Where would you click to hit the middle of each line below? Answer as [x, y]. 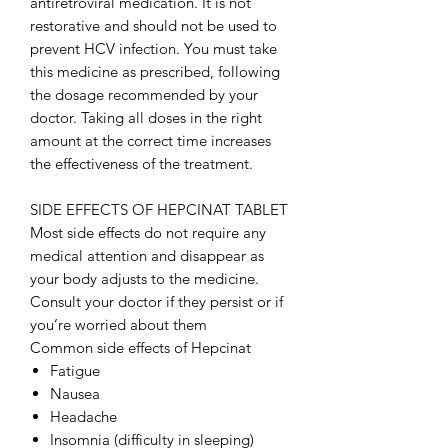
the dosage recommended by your [144, 95]
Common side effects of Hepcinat [140, 348]
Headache [83, 417]
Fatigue [75, 371]
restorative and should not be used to [153, 26]
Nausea [75, 394]
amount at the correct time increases [150, 141]
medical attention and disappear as [147, 256]
